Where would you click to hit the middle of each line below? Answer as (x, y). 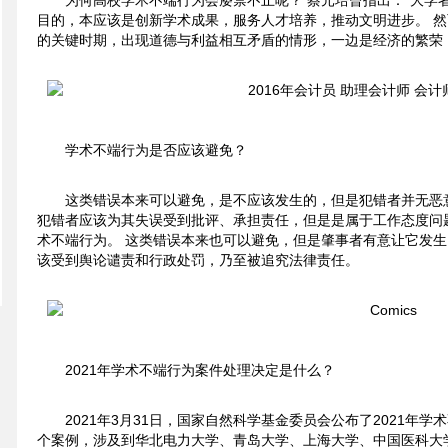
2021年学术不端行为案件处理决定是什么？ (199, 370)
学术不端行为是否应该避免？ (155, 150)
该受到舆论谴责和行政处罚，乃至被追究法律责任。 (197, 260)
